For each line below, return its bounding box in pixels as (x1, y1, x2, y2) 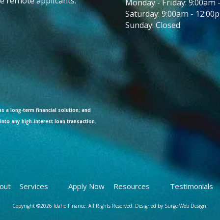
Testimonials (169, 181, 213, 192)
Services (20, 181, 51, 192)
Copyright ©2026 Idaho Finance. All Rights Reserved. (12, 202, 135, 210)
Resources (113, 181, 152, 192)
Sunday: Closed (125, 20, 180, 31)
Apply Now (68, 181, 105, 192)
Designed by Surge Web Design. (135, 202, 208, 210)
